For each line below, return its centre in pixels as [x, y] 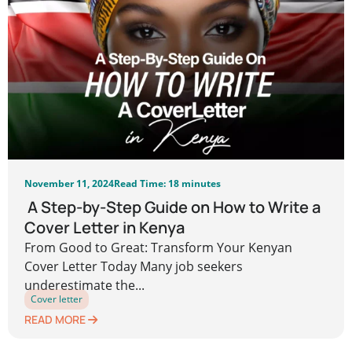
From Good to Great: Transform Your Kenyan [159, 248]
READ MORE [57, 319]
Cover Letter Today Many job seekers [134, 267]
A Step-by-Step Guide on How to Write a [173, 207]
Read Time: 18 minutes [168, 183]
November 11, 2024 [70, 183]
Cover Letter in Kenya [105, 228]
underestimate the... [85, 286]
